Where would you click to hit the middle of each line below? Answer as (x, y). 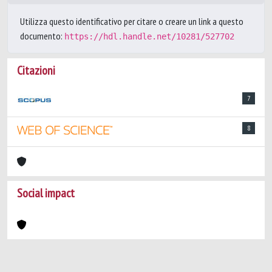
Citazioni (36, 70)
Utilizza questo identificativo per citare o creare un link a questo (132, 21)
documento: (42, 36)
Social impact (46, 193)
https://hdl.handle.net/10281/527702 (149, 36)
